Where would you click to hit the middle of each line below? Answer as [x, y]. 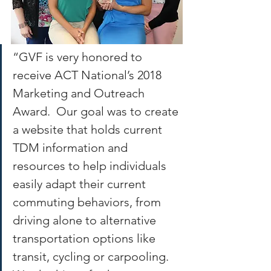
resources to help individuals [91, 165]
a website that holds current [89, 129]
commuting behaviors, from [88, 202]
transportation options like [86, 238]
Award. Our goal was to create [97, 111]
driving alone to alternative [86, 220]
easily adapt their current [81, 184]
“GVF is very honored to [79, 57]
